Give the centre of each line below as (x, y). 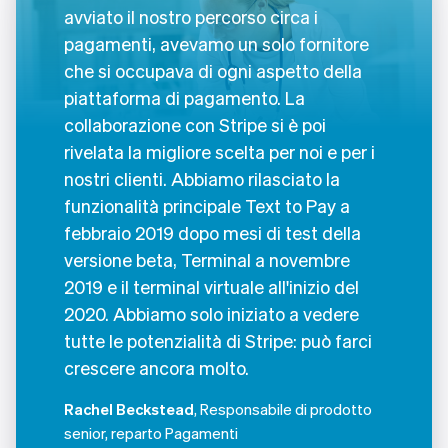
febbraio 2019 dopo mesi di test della (212, 232)
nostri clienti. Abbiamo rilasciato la (202, 178)
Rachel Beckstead (129, 408)
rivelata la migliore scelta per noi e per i (219, 151)
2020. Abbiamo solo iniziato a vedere (211, 313)
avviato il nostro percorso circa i (191, 16)
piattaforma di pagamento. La (184, 97)
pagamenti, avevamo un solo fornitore (216, 43)
